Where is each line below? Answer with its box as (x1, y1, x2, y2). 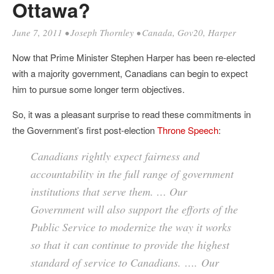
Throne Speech (157, 124, 218, 136)
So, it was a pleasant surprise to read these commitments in (12, 108, 251, 120)
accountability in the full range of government (31, 166, 234, 181)
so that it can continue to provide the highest (31, 237, 229, 252)
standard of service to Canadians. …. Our (31, 255, 219, 270)
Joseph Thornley (70, 26, 134, 39)
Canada (142, 26, 172, 39)
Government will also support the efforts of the (31, 202, 238, 217)
